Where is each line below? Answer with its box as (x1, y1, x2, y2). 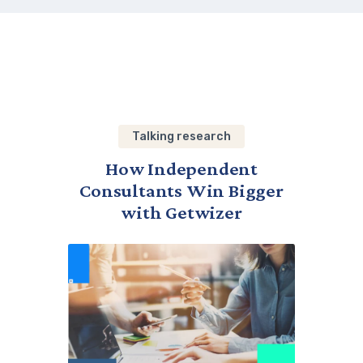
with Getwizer (121, 202, 242, 224)
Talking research (132, 130, 231, 143)
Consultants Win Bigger (79, 180, 284, 202)
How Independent (105, 158, 258, 180)
